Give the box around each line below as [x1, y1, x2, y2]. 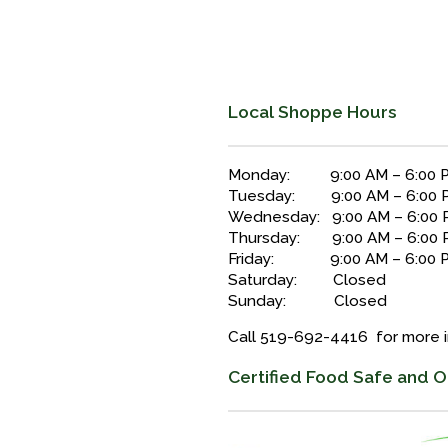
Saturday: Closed [228, 270, 386, 289]
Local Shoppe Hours [228, 101, 397, 122]
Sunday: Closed [228, 291, 387, 310]
